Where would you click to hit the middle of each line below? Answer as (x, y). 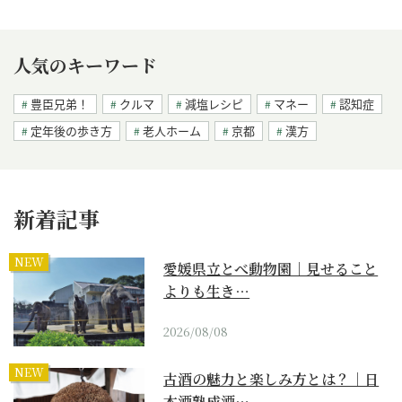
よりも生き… (207, 292)
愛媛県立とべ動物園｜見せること (271, 269)
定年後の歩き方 (71, 131)
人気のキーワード (85, 66)
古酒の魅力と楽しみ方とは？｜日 (271, 380)
